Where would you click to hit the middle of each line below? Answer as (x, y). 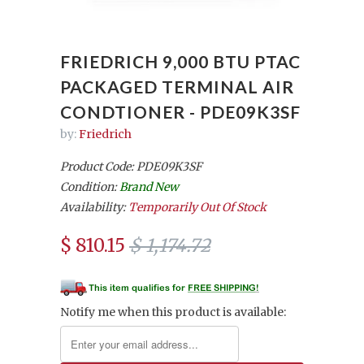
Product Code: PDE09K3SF (131, 167)
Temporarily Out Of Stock (197, 208)
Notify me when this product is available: (173, 312)
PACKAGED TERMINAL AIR (177, 87)
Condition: (90, 187)
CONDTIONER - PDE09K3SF (180, 112)
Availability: (94, 208)
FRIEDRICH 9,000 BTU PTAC (180, 62)
